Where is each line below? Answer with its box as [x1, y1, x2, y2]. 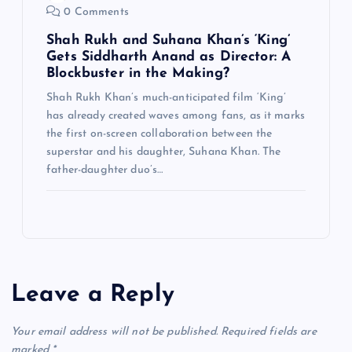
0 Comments [60, 5, 129, 18]
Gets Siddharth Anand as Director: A [46, 49, 291, 64]
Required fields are [221, 326, 317, 339]
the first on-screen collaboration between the [46, 127, 273, 140]
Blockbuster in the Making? [46, 66, 229, 80]
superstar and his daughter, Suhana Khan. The [46, 145, 281, 158]
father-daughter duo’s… [46, 163, 163, 176]
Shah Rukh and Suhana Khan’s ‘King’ [46, 33, 290, 47]
